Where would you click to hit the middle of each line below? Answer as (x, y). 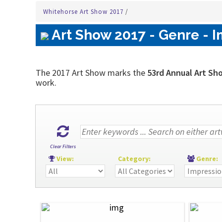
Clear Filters (63, 146)
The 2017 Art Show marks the (90, 73)
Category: (135, 159)
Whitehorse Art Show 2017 (84, 12)
